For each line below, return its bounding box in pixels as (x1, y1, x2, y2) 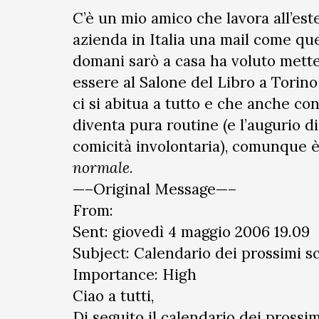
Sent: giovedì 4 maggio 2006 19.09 (73, 222, 310, 241)
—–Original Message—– (73, 179, 236, 199)
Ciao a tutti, (73, 286, 154, 305)
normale (73, 158, 130, 177)
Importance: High (73, 265, 197, 284)
